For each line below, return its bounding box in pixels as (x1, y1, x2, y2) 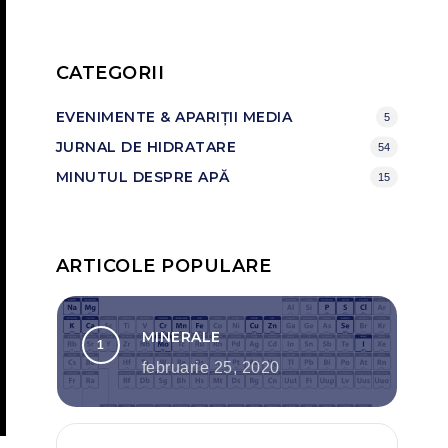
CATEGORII (55, 62, 165, 84)
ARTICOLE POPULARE (55, 255, 272, 277)
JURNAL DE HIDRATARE (55, 138, 237, 156)
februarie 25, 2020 (141, 359, 280, 376)
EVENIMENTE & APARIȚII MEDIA (55, 108, 293, 126)
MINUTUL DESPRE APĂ (55, 168, 230, 186)
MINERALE (141, 328, 221, 346)
